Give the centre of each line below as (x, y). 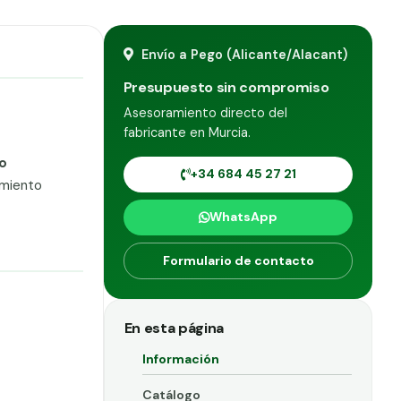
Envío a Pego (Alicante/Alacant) (243, 54)
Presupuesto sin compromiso (226, 87)
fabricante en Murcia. (187, 132)
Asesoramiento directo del (205, 112)
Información (180, 358)
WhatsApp (243, 217)
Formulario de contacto (238, 260)
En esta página (174, 328)
